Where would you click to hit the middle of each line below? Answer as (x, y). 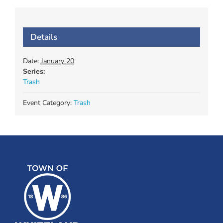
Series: (34, 71)
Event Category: (47, 103)
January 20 (57, 61)
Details (44, 37)
